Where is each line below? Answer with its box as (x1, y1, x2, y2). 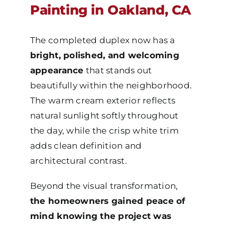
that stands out (83, 65, 152, 75)
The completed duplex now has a (30, 35, 175, 45)
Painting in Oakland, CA (30, 2, 191, 18)
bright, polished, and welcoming (30, 50, 179, 60)
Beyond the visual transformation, (30, 180, 178, 191)
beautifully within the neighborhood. (30, 80, 192, 90)
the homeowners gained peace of (30, 195, 186, 206)
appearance (30, 65, 84, 75)
